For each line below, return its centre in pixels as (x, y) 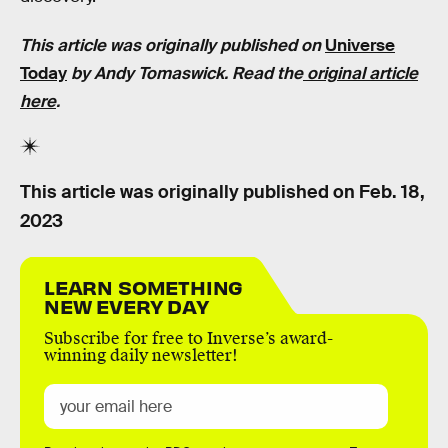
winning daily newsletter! (141, 356)
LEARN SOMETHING (144, 287)
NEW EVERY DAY (126, 306)
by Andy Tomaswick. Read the (185, 74)
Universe (360, 46)
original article (360, 74)
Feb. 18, (392, 191)
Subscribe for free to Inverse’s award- (188, 339)
